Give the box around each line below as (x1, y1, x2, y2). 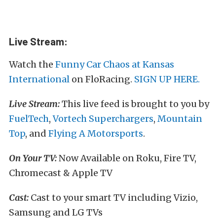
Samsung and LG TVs (9, 207, 103, 218)
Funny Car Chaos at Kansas (55, 59, 174, 70)
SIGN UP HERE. (134, 74, 200, 85)
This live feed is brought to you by (60, 98, 209, 110)
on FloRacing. (70, 74, 134, 85)
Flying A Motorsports (48, 128, 143, 139)
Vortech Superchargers (53, 113, 153, 124)
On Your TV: (9, 152, 57, 164)
